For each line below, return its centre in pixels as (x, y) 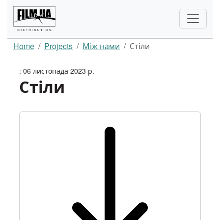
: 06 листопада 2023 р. (57, 71)
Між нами (101, 46)
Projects (58, 46)
